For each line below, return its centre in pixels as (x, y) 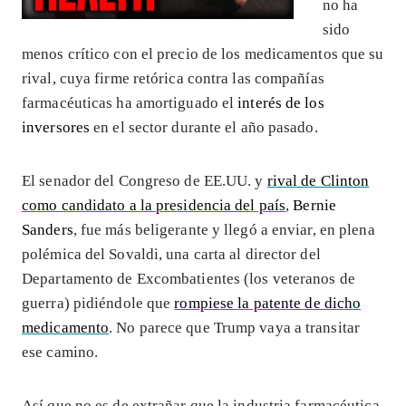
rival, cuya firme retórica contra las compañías (173, 78)
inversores (56, 127)
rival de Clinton (318, 180)
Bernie (314, 205)
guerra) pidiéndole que (98, 303)
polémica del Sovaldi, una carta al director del (171, 254)
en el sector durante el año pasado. (204, 127)
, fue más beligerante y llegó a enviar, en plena (224, 229)
